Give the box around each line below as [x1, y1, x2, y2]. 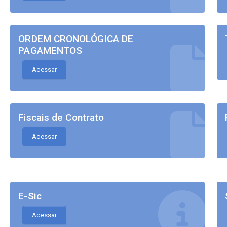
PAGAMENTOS [18, 45, 83, 57]
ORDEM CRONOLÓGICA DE [18, 33, 134, 45]
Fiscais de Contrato [18, 111, 104, 124]
